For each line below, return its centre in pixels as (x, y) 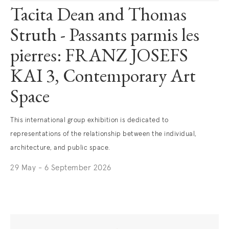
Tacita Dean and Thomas (98, 16)
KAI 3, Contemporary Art (103, 78)
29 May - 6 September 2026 (61, 168)
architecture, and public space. (60, 148)
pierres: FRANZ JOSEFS (99, 57)
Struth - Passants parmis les (105, 37)
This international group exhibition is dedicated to (89, 120)
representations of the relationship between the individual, (104, 134)
